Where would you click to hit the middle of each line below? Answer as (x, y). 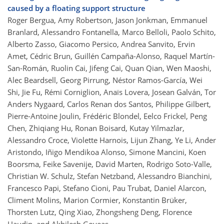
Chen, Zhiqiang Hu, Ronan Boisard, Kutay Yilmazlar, (96, 128)
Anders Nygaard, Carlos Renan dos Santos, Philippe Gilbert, (109, 104)
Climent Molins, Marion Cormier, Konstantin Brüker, (97, 200)
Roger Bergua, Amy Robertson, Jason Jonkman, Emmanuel (107, 20)
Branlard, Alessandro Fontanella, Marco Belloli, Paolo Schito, (112, 32)
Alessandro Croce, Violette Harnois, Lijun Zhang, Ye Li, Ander (112, 140)
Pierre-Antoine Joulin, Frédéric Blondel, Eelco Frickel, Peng (107, 116)
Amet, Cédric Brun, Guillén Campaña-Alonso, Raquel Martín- (111, 56)
